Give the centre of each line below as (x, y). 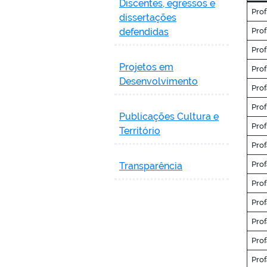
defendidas (144, 32)
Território (140, 131)
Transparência (151, 166)
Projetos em (146, 67)
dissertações (148, 17)
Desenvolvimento (159, 81)
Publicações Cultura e (169, 116)
